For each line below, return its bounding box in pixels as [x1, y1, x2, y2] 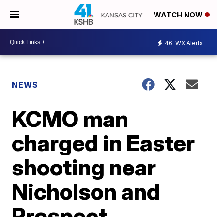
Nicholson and [12, 178, 161, 205]
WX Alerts [174, 39, 203, 46]
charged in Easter [12, 129, 195, 156]
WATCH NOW [154, 10, 205, 20]
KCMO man [12, 105, 129, 132]
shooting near [12, 154, 156, 181]
